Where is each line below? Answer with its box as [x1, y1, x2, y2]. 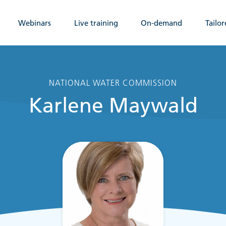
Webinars [18, 18, 51, 28]
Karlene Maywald [28, 93, 198, 118]
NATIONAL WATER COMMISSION [49, 78, 177, 88]
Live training [74, 18, 118, 28]
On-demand [141, 18, 183, 28]
